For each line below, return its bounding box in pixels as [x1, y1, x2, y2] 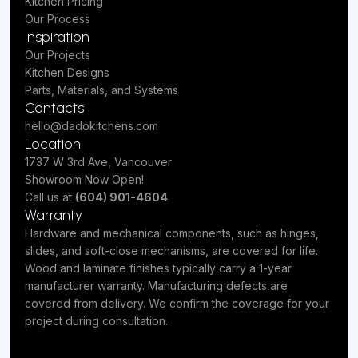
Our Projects [25, 48, 90, 62]
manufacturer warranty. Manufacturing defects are [25, 279, 288, 292]
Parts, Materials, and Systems [25, 83, 178, 97]
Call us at [25, 190, 75, 204]
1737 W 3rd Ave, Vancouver [25, 155, 172, 169]
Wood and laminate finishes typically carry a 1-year [25, 261, 292, 275]
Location [25, 135, 81, 153]
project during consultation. [25, 314, 168, 328]
